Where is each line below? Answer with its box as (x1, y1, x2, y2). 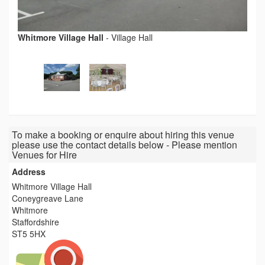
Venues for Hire (12, 148, 77, 162)
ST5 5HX (12, 228, 46, 240)
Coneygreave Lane (12, 192, 83, 205)
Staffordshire (12, 216, 59, 228)
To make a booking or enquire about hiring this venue (12, 128, 234, 142)
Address (12, 166, 46, 178)
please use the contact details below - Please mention (12, 138, 237, 152)
